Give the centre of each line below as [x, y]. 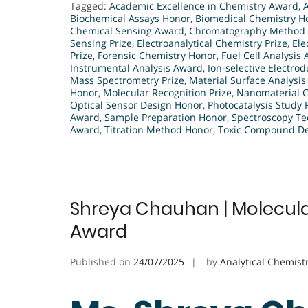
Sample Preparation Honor [166, 117]
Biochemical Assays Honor [130, 18]
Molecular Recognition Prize [167, 92]
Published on [102, 262]
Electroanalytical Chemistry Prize [212, 43]
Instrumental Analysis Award [136, 68]
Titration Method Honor [159, 130]
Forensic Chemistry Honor [157, 55]
